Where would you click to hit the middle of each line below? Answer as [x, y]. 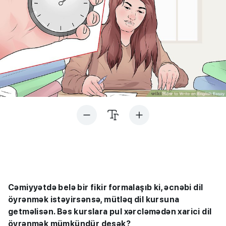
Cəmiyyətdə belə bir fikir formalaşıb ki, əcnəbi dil [106, 187]
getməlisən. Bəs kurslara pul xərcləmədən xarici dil [110, 212]
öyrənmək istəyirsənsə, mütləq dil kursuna [94, 200]
